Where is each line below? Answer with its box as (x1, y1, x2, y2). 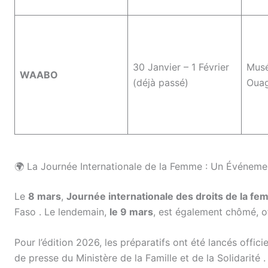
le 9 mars (109, 205, 153, 218)
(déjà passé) (133, 76, 188, 89)
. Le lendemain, (39, 205, 109, 218)
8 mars (28, 190, 61, 202)
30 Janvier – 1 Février (133, 60, 229, 73)
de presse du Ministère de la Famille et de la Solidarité (14, 252, 263, 264)
